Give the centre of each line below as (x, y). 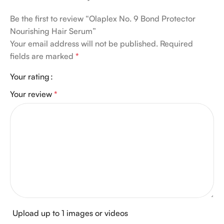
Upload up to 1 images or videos (70, 213)
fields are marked (43, 56)
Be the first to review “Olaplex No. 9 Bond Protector (103, 18)
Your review (32, 94)
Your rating (30, 76)
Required (176, 43)
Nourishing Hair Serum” (53, 31)
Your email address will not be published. (84, 43)
